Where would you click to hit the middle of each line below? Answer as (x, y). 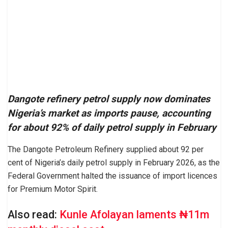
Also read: (34, 214)
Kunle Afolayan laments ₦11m (134, 214)
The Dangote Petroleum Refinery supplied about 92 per (106, 150)
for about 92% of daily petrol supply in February (112, 128)
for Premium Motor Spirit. (53, 189)
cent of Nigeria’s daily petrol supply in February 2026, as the (114, 163)
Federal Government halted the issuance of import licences (112, 176)
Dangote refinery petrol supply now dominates (109, 99)
